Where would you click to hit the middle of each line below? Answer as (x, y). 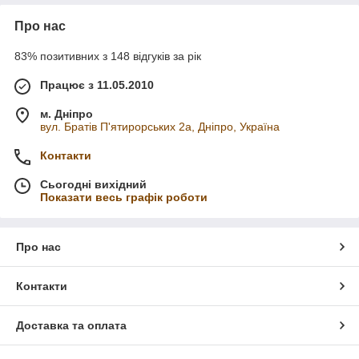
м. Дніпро (67, 114)
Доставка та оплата (71, 325)
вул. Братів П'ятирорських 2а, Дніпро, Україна (160, 127)
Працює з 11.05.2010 (97, 85)
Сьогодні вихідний (93, 184)
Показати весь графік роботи (124, 197)
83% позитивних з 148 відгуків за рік (108, 56)
